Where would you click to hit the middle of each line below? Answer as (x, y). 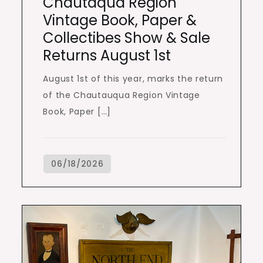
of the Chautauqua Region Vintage (122, 95)
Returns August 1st (107, 56)
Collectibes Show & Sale (127, 38)
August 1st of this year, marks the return (133, 79)
